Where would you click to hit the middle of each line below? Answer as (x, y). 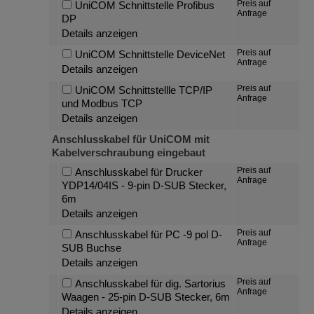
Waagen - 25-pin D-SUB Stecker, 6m (146, 297)
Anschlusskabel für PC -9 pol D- (148, 234)
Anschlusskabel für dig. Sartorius (150, 284)
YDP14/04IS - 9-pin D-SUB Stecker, (144, 185)
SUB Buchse (92, 248)
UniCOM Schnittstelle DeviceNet (150, 54)
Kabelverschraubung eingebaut (129, 152)
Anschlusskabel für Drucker (138, 172)
